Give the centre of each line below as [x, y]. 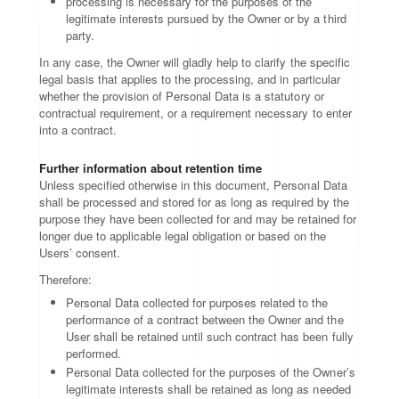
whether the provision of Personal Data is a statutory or [182, 96]
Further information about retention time [151, 168]
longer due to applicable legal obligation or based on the [183, 236]
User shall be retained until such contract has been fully [210, 336]
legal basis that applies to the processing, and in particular [190, 79]
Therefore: [66, 279]
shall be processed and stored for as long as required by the [194, 202]
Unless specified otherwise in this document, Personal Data [193, 185]
